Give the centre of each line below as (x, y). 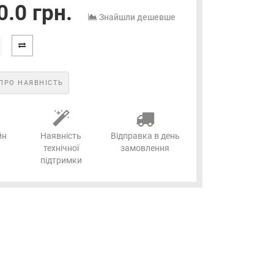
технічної (61, 148)
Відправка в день (145, 136)
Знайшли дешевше (137, 17)
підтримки (61, 160)
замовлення (145, 148)
